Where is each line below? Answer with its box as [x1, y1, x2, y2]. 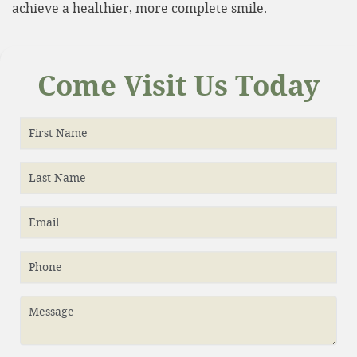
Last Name [29, 170, 87, 186]
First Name [29, 125, 88, 141]
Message [29, 304, 75, 320]
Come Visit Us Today [37, 66, 320, 104]
